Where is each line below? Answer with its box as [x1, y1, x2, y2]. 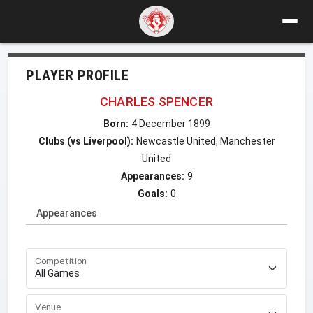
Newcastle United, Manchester [136, 135, 275, 147]
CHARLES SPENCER [100, 94, 213, 109]
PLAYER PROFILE [26, 66, 129, 84]
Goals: [137, 187, 168, 199]
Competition [35, 254, 87, 267]
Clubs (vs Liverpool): [38, 135, 133, 147]
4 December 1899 [131, 117, 210, 129]
